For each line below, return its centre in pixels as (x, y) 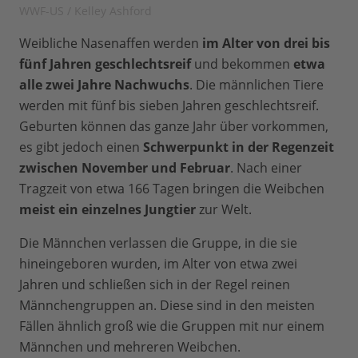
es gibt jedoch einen (81, 147)
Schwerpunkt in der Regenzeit (239, 147)
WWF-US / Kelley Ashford (86, 11)
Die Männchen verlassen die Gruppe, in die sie (158, 243)
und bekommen (242, 64)
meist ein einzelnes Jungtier (107, 210)
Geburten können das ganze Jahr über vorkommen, (174, 127)
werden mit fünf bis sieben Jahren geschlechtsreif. (169, 106)
